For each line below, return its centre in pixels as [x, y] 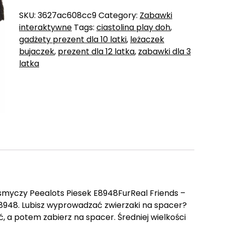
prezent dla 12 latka [96, 51]
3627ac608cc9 [67, 15]
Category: [119, 15]
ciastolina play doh [133, 27]
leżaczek [147, 39]
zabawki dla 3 [164, 51]
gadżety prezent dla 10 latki [73, 39]
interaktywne [45, 27]
